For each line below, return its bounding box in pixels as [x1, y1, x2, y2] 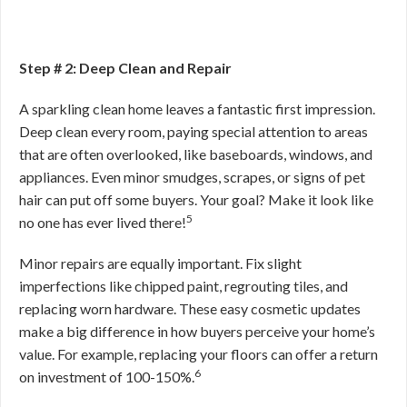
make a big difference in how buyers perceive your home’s [19, 323, 375, 340]
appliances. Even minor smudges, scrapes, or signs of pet [19, 168, 365, 185]
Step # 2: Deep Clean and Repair [19, 59, 232, 76]
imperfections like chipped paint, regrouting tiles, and [19, 277, 348, 294]
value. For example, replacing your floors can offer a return [19, 345, 378, 362]
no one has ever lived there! [19, 213, 186, 231]
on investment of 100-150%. [19, 368, 194, 385]
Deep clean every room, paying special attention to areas [19, 123, 368, 140]
